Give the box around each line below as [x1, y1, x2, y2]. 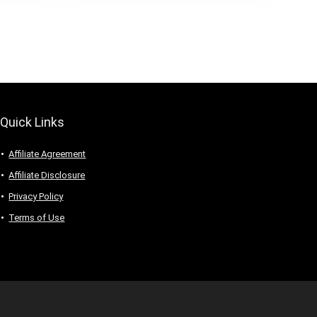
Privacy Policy [8, 191, 64, 202]
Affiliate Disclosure [8, 170, 86, 181]
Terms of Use [8, 212, 65, 224]
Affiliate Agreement [8, 149, 86, 160]
